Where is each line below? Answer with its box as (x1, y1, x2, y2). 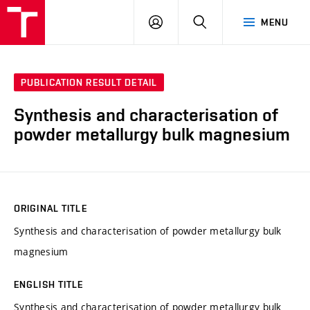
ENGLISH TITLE (14, 278, 84, 290)
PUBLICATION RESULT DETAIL (21, 77, 157, 89)
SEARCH (206, 16, 244, 27)
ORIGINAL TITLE (14, 202, 87, 214)
